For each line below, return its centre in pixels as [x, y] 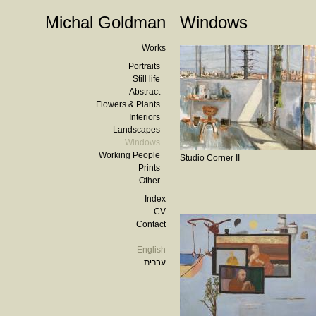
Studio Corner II [210, 158]
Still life [146, 79]
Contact [151, 224]
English [151, 250]
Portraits [144, 66]
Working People [129, 155]
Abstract [145, 92]
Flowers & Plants [128, 104]
